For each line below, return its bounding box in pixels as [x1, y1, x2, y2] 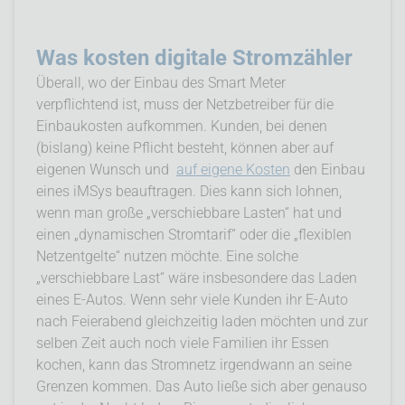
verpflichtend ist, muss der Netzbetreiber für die [36, 95, 334, 113]
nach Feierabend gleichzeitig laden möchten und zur [36, 312, 368, 330]
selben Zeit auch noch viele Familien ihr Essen [36, 334, 329, 352]
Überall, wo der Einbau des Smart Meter [36, 73, 286, 91]
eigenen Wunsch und [36, 160, 173, 178]
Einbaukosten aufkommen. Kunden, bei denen [36, 117, 327, 135]
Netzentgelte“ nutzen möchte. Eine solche [36, 247, 298, 265]
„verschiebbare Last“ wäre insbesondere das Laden [36, 268, 357, 287]
